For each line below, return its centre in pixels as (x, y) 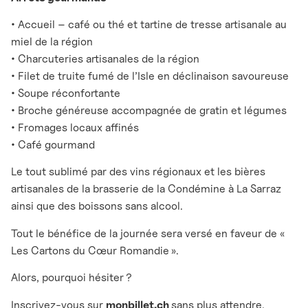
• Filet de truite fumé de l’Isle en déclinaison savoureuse (150, 76)
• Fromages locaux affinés (75, 127)
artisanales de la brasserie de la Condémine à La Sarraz (146, 189)
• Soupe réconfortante (66, 93)
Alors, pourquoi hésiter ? (71, 278)
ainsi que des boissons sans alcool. (97, 206)
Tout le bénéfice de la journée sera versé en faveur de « (149, 233)
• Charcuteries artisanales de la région (105, 58)
